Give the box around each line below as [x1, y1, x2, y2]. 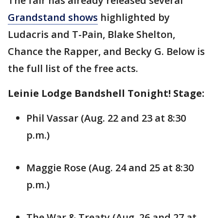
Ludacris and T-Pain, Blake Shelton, [8, 28, 175, 41]
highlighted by [98, 11, 170, 24]
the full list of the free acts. [8, 62, 138, 75]
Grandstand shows [8, 11, 98, 24]
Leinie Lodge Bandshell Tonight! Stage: [8, 87, 204, 100]
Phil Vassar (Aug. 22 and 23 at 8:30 [26, 111, 186, 125]
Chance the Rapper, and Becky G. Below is [8, 45, 205, 58]
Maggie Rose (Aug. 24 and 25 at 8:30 [26, 161, 194, 175]
